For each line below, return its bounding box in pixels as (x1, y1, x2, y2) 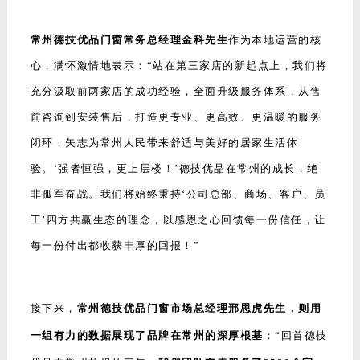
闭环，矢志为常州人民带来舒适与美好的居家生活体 (30, 137, 299, 149)
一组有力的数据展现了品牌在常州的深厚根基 (30, 329, 264, 342)
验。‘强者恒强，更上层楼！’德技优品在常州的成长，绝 (30, 162, 319, 175)
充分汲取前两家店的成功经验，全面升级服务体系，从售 (30, 85, 322, 98)
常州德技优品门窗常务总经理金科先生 (30, 34, 229, 47)
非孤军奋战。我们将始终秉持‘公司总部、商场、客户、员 (30, 188, 326, 201)
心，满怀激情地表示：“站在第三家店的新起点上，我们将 (30, 59, 328, 72)
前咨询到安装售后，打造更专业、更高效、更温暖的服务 (30, 111, 322, 124)
